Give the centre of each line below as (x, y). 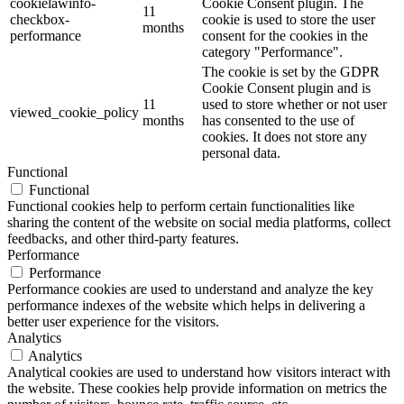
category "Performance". (272, 51)
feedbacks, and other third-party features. (123, 238)
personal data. (241, 152)
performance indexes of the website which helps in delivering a (186, 305)
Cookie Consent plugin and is (286, 87)
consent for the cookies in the (285, 35)
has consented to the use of (278, 120)
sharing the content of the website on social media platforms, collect (199, 222)
